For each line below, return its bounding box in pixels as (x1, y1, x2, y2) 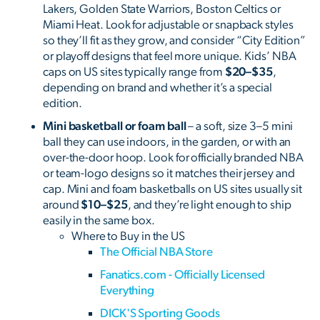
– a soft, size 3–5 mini (186, 120, 294, 133)
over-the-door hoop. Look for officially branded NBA (43, 151, 304, 164)
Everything (100, 284, 155, 297)
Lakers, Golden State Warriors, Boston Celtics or (43, 3, 281, 16)
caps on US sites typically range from (43, 66, 225, 79)
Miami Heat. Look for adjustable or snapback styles (43, 19, 294, 31)
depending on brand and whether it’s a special (43, 81, 272, 94)
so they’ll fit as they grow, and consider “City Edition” (43, 34, 306, 47)
